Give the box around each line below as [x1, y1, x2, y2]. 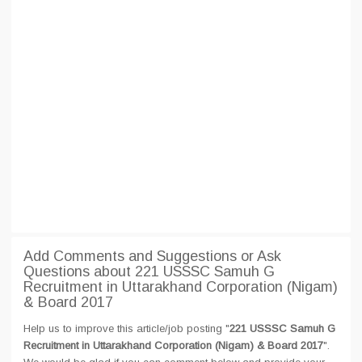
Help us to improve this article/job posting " [23, 322, 229, 335]
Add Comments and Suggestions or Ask [23, 248, 281, 264]
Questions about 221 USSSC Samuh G [23, 263, 275, 280]
